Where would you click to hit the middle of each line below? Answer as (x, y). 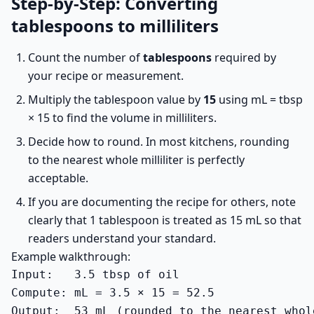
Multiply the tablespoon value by (116, 100)
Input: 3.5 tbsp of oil (95, 274)
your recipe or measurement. (106, 76)
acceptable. (58, 178)
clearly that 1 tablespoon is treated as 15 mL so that (165, 220)
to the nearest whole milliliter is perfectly (136, 160)
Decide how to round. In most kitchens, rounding (159, 142)
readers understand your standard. (122, 238)
